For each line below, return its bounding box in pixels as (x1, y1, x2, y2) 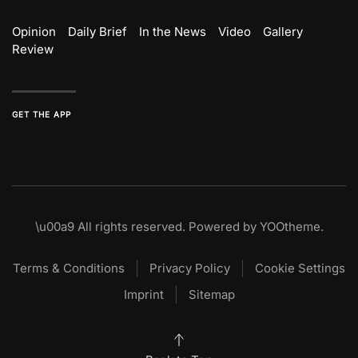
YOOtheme (259, 218, 320, 234)
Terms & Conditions (13, 261, 125, 276)
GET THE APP (12, 109, 71, 119)
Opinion (12, 23, 56, 39)
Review (12, 41, 54, 57)
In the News (139, 23, 206, 39)
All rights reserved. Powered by (77, 218, 260, 234)
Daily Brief (68, 23, 127, 39)
